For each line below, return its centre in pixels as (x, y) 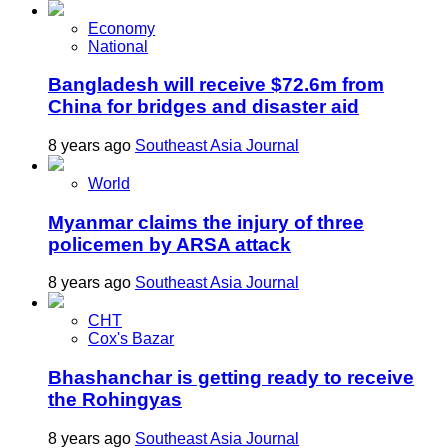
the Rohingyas (115, 400)
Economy (121, 28)
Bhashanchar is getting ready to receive (231, 378)
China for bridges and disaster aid (203, 107)
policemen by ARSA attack (169, 244)
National (118, 46)
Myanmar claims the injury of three (206, 222)
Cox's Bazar (131, 339)
